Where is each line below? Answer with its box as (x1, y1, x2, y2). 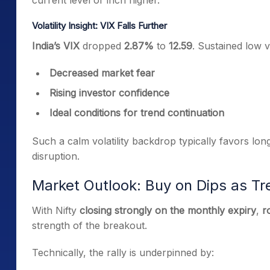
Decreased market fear (49, 67, 155, 79)
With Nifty (32, 204, 80, 216)
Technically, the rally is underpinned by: (32, 246, 214, 259)
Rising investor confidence (49, 87, 169, 99)
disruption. (32, 150, 80, 162)
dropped (80, 40, 124, 52)
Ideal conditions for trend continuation (49, 107, 224, 119)
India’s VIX (32, 40, 80, 52)
